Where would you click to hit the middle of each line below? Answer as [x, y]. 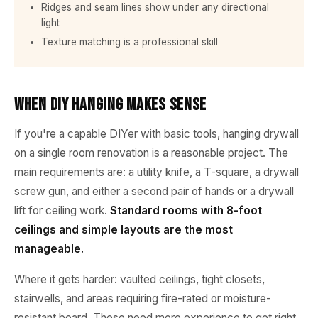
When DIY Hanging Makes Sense [111, 105]
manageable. [49, 249]
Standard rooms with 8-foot [186, 210]
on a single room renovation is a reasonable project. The [151, 153]
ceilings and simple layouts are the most [124, 230]
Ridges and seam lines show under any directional [155, 7]
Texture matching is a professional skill [130, 42]
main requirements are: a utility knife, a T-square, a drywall [157, 172]
